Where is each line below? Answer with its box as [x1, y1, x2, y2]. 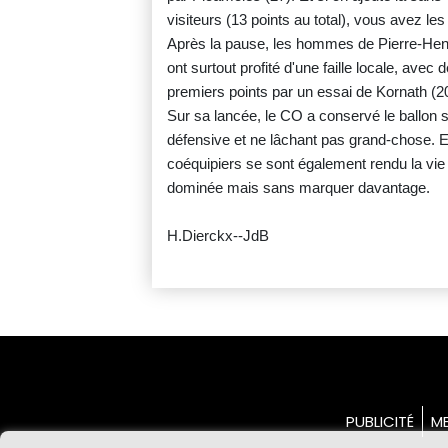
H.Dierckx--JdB [167, 227, 269, 245]
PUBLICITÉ [346, 411, 414, 433]
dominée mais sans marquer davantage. [167, 179, 430, 197]
